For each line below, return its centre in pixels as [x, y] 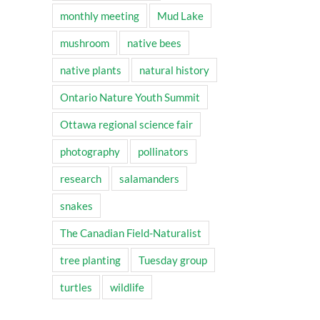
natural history [174, 70]
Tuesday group [173, 260]
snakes [76, 206]
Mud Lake [180, 16]
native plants [91, 70]
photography [90, 152]
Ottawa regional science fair [126, 125]
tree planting [90, 260]
